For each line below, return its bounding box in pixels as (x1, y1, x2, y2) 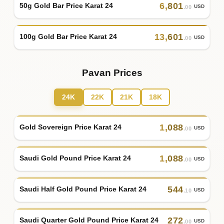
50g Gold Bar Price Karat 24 (19, 1, 113, 10)
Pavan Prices (81, 67, 142, 78)
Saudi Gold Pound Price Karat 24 (19, 154, 131, 162)
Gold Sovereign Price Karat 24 (19, 123, 121, 131)
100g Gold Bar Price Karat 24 (19, 32, 117, 41)
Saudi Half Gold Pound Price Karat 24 (19, 185, 146, 193)
